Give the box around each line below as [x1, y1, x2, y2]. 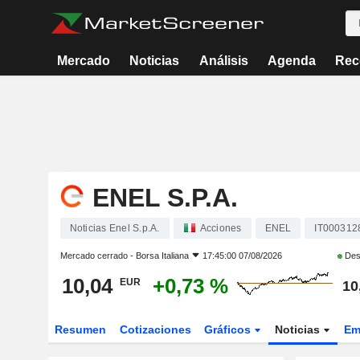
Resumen [54, 323, 106, 336]
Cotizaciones [119, 323, 191, 336]
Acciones [199, 223, 242, 234]
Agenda [267, 54, 316, 67]
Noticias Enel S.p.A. [69, 223, 160, 234]
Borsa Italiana [135, 251, 189, 260]
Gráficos [204, 323, 255, 336]
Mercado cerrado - [59, 251, 136, 260]
